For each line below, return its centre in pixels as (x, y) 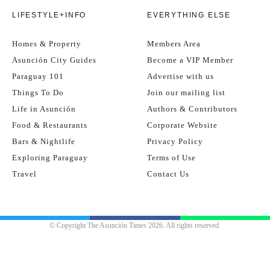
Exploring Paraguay (50, 157)
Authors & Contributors (192, 108)
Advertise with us (181, 76)
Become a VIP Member (190, 60)
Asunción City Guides (54, 60)
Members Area (174, 43)
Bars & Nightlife (44, 141)
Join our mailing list (186, 92)
